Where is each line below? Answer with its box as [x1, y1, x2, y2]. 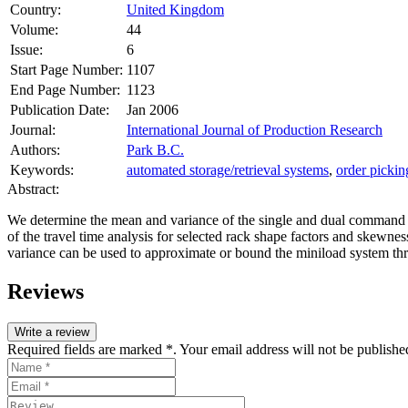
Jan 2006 [127, 101, 178, 117]
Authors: [10, 141, 60, 158]
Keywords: [10, 161, 74, 178]
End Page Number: [10, 81, 120, 97]
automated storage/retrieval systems [127, 161, 329, 178]
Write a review [15, 324, 89, 339]
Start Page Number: [10, 61, 123, 77]
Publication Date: [10, 101, 109, 117]
